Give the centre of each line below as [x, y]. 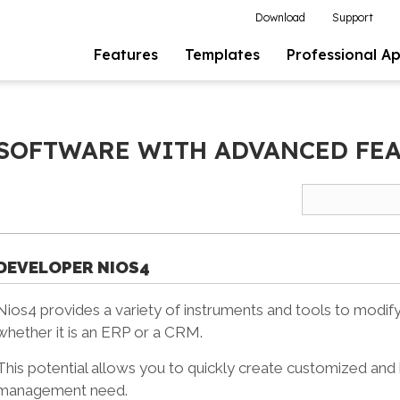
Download [280, 17]
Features [126, 54]
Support [353, 17]
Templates [222, 54]
